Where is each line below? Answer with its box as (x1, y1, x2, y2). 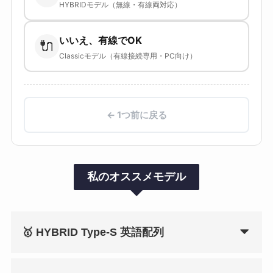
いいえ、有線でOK (58, 34, 142, 46)
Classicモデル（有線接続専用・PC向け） (58, 51, 197, 60)
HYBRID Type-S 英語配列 (35, 226, 164, 239)
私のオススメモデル (87, 170, 186, 183)
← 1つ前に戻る (106, 108, 167, 121)
